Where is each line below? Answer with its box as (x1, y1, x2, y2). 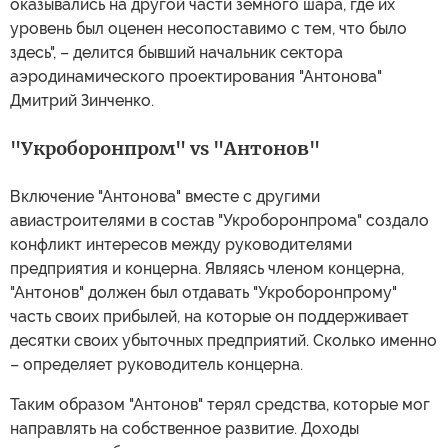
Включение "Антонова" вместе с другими (10, 187, 320, 206)
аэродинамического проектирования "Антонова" (10, 67, 382, 86)
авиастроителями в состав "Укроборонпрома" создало (10, 211, 429, 230)
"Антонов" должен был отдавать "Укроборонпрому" (10, 283, 397, 302)
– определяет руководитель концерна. (10, 355, 303, 374)
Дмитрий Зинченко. (10, 91, 154, 110)
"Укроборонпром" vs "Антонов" (10, 137, 320, 160)
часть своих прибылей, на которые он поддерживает (10, 307, 409, 326)
